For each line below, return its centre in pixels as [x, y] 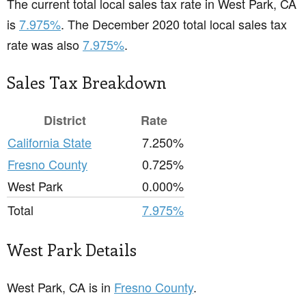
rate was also [45, 45]
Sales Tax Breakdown [87, 82]
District [65, 121]
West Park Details [72, 250]
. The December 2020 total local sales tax [174, 24]
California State [50, 142]
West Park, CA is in [60, 287]
